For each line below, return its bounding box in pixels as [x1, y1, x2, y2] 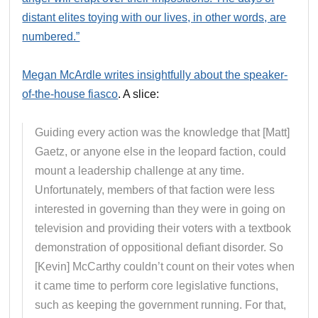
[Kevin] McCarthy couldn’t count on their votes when [35, 260, 295, 273]
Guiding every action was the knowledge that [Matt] [35, 126, 290, 138]
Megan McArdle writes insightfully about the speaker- [22, 68, 288, 81]
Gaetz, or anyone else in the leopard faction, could [35, 145, 287, 158]
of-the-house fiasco [22, 87, 119, 100]
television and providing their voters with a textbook [35, 221, 292, 234]
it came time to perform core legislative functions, [35, 279, 279, 292]
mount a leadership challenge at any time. [35, 164, 245, 177]
